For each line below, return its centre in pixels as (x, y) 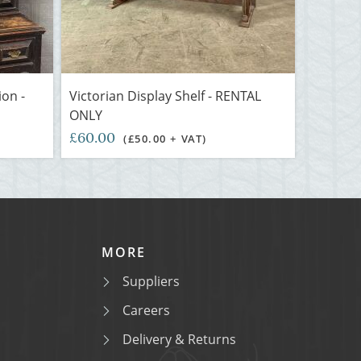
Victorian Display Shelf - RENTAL (165, 96)
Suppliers (151, 281)
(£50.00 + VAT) (165, 139)
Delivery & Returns (179, 339)
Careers (146, 310)
